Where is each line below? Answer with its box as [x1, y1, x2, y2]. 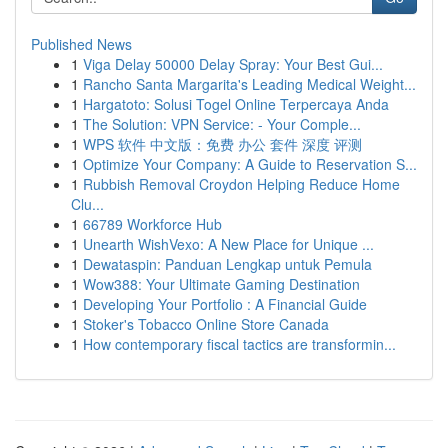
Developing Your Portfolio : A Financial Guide [83, 294, 367, 314]
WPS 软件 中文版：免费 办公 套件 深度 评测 [83, 134, 362, 154]
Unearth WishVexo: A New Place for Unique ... [83, 234, 374, 254]
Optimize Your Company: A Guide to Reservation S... [83, 154, 417, 174]
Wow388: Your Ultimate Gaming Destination [83, 274, 360, 294]
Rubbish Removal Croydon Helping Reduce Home [83, 174, 400, 194]
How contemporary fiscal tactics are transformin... [83, 334, 396, 354]
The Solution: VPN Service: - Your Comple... [83, 114, 361, 134]
